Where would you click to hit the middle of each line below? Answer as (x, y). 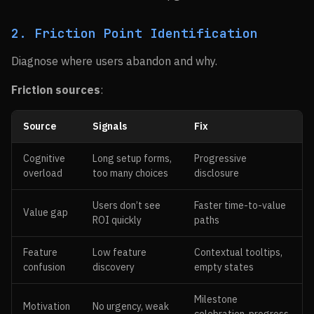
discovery (114, 267)
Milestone (216, 299)
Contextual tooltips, (238, 252)
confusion (44, 267)
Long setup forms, (132, 158)
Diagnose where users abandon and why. (114, 61)
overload (43, 173)
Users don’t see (127, 205)
